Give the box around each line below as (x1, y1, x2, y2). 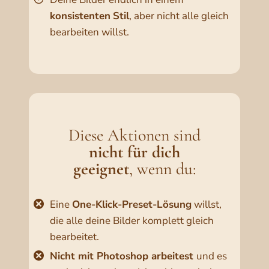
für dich (127, 142, 180, 163)
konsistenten (50, 9, 110, 23)
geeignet (73, 159, 129, 180)
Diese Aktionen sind (68, 125, 201, 146)
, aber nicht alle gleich (129, 9, 229, 23)
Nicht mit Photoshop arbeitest (50, 249, 196, 264)
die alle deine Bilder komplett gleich (50, 214, 214, 228)
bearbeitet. (50, 230, 99, 244)
